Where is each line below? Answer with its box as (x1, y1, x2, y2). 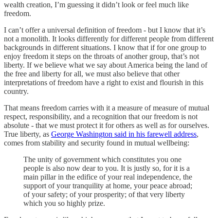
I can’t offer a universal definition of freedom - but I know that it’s (4, 26, 205, 35)
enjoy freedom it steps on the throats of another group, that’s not (4, 52, 199, 61)
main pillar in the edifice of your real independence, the (23, 173, 192, 182)
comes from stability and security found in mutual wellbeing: (4, 139, 189, 147)
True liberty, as (4, 130, 51, 139)
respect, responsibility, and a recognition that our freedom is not (4, 112, 198, 121)
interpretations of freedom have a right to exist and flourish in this (4, 78, 203, 87)
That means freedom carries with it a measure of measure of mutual (4, 104, 209, 112)
